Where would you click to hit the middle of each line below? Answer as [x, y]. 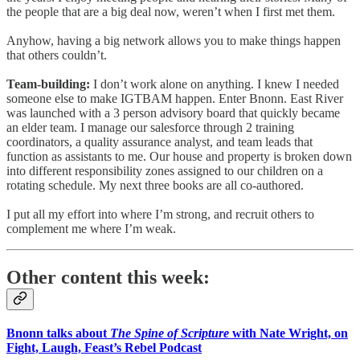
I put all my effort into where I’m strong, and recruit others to [160, 214]
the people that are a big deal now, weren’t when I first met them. [171, 11]
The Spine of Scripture [170, 333]
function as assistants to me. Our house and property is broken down [179, 156]
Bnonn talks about [58, 333]
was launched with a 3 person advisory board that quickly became [173, 112]
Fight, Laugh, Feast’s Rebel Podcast [104, 347]
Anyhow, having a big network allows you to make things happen [174, 40]
